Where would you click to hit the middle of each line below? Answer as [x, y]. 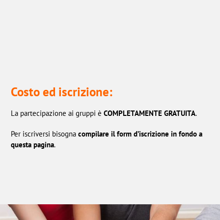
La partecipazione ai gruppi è [57, 113]
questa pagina [33, 145]
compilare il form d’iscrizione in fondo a [140, 134]
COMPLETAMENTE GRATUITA [150, 113]
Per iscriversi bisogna [45, 134]
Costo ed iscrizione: [62, 92]
